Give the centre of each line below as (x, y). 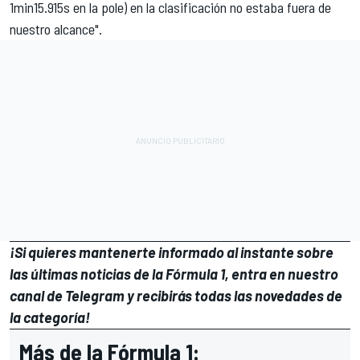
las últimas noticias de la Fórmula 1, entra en (149, 274)
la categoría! (50, 317)
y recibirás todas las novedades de (233, 295)
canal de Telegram (67, 295)
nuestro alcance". (56, 29)
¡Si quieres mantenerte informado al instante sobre (172, 252)
